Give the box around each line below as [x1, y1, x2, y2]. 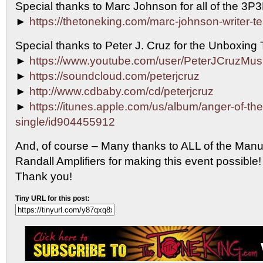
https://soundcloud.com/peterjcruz [29, 70, 200, 83]
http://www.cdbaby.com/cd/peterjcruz [29, 85, 214, 98]
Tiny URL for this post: [15, 194, 90, 203]
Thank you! [15, 170, 72, 183]
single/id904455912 [15, 116, 115, 129]
